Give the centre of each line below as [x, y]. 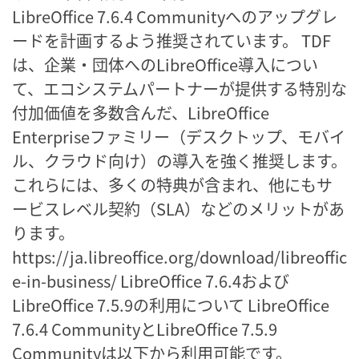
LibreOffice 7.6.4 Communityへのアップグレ [175, 16]
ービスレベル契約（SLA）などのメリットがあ [178, 208]
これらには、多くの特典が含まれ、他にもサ [172, 184]
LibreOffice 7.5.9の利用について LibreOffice [171, 305]
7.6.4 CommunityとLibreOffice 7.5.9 [145, 329]
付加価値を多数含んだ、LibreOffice [141, 112]
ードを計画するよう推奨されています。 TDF [171, 40]
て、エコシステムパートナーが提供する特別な [179, 88]
